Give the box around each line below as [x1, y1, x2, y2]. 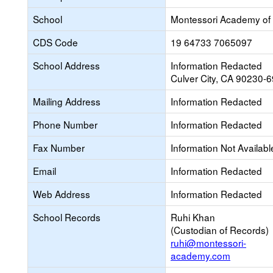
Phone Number [33, 118, 97, 131]
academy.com [171, 249, 230, 262]
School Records [33, 210, 101, 224]
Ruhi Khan [171, 210, 215, 224]
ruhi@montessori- [171, 236, 246, 249]
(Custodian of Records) [171, 223, 269, 236]
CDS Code [33, 35, 78, 49]
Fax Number [33, 141, 85, 154]
